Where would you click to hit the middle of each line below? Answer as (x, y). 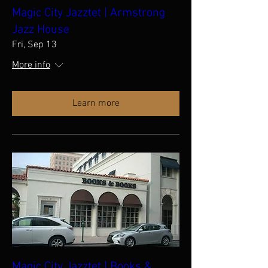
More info (31, 65)
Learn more (96, 103)
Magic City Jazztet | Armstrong (89, 13)
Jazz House (41, 30)
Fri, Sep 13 (34, 45)
